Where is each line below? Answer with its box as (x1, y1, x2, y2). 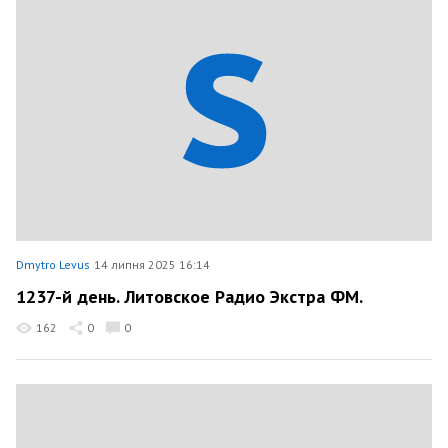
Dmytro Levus (16, 256, 90, 272)
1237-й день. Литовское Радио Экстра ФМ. (16, 285, 363, 308)
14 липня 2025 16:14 (94, 256, 210, 272)
